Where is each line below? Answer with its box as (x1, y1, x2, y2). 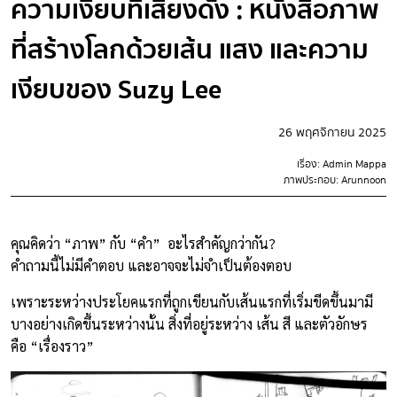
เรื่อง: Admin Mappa (297, 156, 386, 173)
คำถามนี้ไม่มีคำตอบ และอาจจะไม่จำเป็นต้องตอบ (11, 256, 295, 275)
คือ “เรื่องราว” (11, 337, 94, 355)
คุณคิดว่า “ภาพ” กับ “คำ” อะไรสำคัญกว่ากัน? (11, 234, 276, 253)
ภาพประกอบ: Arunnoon (284, 172, 386, 189)
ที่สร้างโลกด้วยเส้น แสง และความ (11, 29, 369, 71)
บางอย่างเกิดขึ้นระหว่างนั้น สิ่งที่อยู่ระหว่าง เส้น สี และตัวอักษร (11, 315, 368, 333)
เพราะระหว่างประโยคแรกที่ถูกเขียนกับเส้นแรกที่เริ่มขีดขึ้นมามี (11, 292, 373, 311)
